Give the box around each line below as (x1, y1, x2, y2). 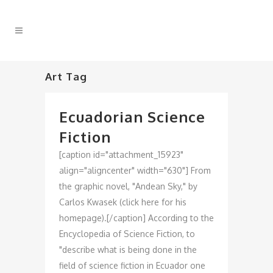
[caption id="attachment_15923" (59, 149, 183, 160)
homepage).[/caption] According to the (59, 213, 214, 223)
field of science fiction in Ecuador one (59, 260, 205, 271)
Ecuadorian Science (59, 107, 205, 126)
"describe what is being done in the (59, 244, 197, 255)
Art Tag (45, 70, 87, 83)
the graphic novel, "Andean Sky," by (59, 181, 197, 191)
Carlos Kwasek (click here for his (59, 197, 186, 207)
